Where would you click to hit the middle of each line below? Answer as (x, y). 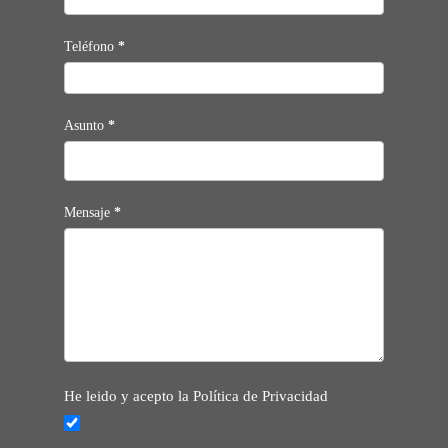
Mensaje (89, 212)
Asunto (86, 125)
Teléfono (91, 46)
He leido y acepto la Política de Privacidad (196, 396)
